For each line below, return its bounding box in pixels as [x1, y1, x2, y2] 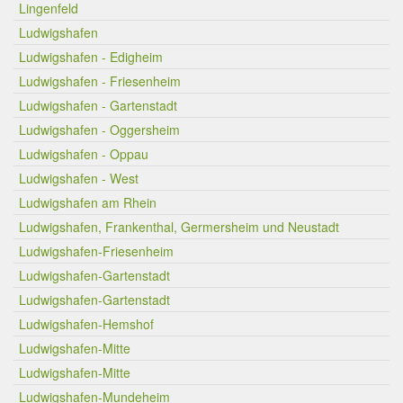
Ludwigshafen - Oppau [19, 145, 148, 163]
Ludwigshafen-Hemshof [19, 315, 154, 333]
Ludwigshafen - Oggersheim [19, 121, 180, 139]
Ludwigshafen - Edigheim [19, 48, 163, 66]
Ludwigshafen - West [19, 169, 139, 187]
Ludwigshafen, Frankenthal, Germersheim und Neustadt [19, 218, 339, 236]
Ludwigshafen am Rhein [19, 193, 157, 211]
